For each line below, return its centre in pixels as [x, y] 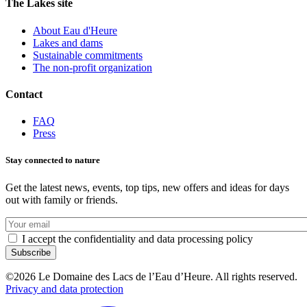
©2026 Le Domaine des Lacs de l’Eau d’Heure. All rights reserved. [151, 276]
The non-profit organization [93, 67]
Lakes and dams [68, 42]
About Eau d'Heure [75, 30]
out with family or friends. [62, 199]
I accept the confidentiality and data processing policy [137, 238]
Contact [24, 95]
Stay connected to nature [53, 160]
